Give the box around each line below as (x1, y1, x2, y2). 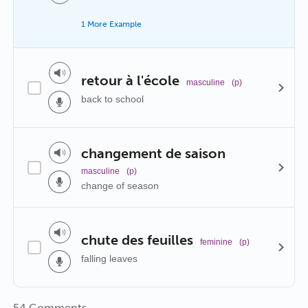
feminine (200, 236, 232, 247)
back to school (81, 93, 144, 104)
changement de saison (81, 144, 225, 162)
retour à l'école (81, 71, 179, 89)
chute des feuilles (81, 231, 193, 248)
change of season (81, 179, 159, 191)
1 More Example (81, 19, 142, 29)
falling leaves (81, 252, 137, 264)
